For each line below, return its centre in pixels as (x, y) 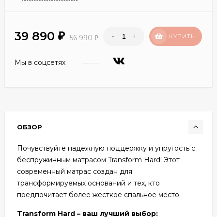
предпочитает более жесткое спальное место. (99, 194)
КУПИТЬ (182, 36)
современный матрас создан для (75, 171)
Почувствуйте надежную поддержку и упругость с (106, 148)
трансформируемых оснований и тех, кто (88, 183)
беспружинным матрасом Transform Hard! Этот (98, 160)
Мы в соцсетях (41, 62)
